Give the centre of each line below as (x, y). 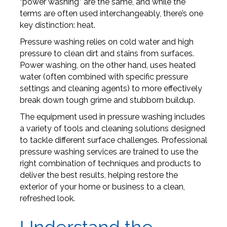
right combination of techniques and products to (110, 164)
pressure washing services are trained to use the (109, 152)
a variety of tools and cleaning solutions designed (112, 129)
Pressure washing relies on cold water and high (106, 42)
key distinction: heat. (57, 25)
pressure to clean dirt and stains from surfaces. (107, 54)
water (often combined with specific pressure (104, 77)
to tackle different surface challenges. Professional (113, 140)
